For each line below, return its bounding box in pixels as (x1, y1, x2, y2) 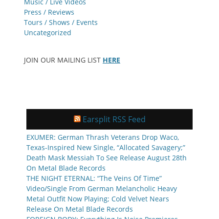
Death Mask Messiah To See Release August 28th (26, 153, 187, 162)
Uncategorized (24, 27, 71, 37)
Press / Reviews (24, 7, 74, 17)
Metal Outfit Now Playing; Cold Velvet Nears (26, 194, 169, 203)
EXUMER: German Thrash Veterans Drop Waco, (26, 132, 179, 142)
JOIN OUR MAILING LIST (24, 55, 103, 65)
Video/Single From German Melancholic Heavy (26, 183, 177, 193)
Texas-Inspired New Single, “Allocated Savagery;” (26, 142, 185, 152)
